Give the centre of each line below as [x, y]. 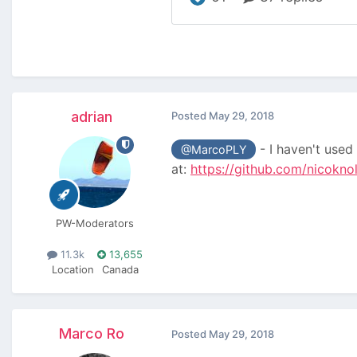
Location [73, 269]
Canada [120, 269]
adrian [92, 116]
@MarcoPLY [214, 149]
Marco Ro [92, 333]
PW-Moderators [95, 223]
